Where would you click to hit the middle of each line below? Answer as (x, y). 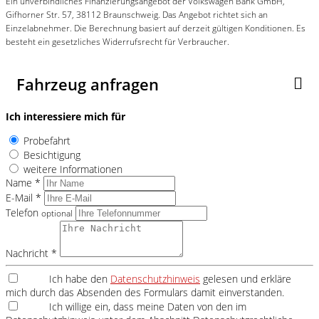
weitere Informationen (73, 169)
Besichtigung (52, 155)
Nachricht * (31, 253)
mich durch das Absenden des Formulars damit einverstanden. (145, 292)
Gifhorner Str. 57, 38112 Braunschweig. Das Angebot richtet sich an (137, 14)
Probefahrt (47, 140)
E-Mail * (23, 197)
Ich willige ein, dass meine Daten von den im (148, 306)
